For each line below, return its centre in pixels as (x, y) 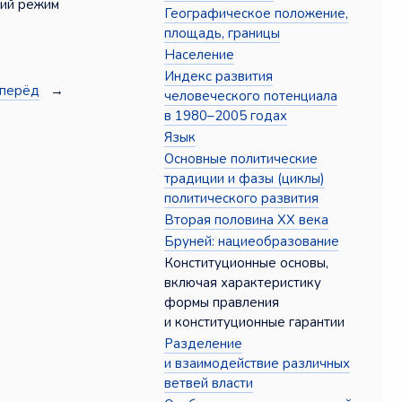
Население (200, 55)
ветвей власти (209, 384)
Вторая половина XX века (247, 220)
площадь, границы (223, 34)
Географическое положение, (257, 14)
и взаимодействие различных (258, 364)
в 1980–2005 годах (226, 116)
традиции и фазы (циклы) (245, 179)
